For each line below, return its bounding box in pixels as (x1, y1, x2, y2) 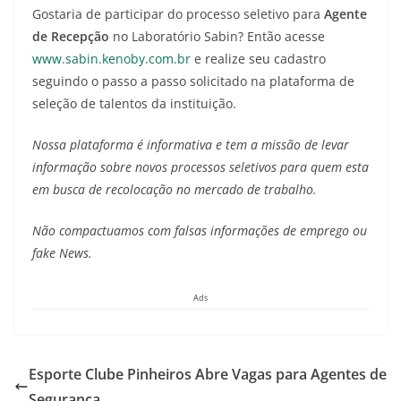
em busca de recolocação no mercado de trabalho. (32, 181, 317, 198)
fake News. (32, 244, 92, 261)
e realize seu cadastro (191, 50, 326, 67)
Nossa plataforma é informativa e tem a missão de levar (32, 136, 349, 153)
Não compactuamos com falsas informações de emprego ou (32, 222, 367, 239)
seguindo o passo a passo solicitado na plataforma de (32, 73, 354, 90)
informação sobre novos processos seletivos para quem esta (32, 158, 369, 175)
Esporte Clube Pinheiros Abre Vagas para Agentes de (29, 364, 387, 384)
